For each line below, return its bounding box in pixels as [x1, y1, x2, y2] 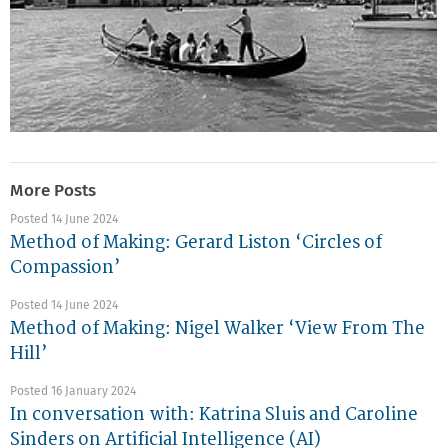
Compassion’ [10, 257, 120, 279]
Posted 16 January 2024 [10, 386, 136, 399]
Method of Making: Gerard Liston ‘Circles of [10, 232, 382, 254]
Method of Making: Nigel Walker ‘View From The [10, 318, 425, 340]
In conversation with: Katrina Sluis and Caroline [10, 404, 418, 426]
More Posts [10, 182, 96, 200]
